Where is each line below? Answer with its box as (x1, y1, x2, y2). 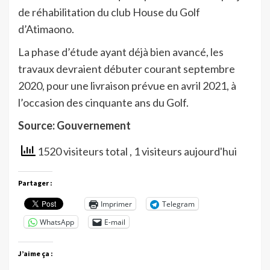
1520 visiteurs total (36, 145, 130, 159)
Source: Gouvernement (18, 119, 131, 133)
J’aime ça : (18, 249, 53, 259)
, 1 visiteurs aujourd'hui (130, 145, 237, 159)
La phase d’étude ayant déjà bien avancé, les (18, 45, 224, 59)
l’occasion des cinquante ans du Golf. (18, 96, 189, 110)
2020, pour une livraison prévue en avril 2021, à (18, 79, 236, 93)
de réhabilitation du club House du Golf (18, 5, 200, 19)
